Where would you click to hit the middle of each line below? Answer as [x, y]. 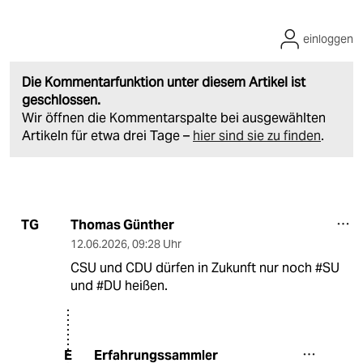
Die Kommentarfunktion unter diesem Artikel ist [164, 82]
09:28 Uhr [156, 243]
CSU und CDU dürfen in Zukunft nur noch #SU [205, 267]
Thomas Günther [122, 224]
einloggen [328, 38]
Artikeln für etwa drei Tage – [107, 135]
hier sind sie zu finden [257, 135]
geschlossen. [61, 100]
